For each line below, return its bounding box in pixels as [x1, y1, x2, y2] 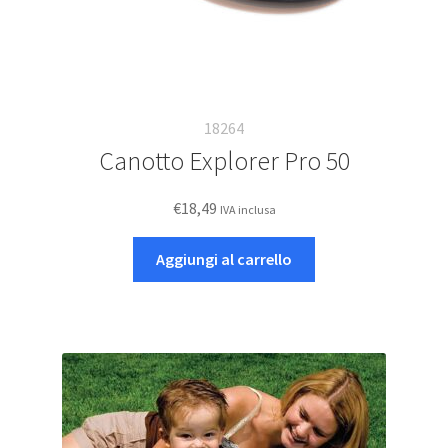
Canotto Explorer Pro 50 [98, 145, 350, 178]
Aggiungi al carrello [156, 249, 292, 270]
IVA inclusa [219, 202, 276, 218]
